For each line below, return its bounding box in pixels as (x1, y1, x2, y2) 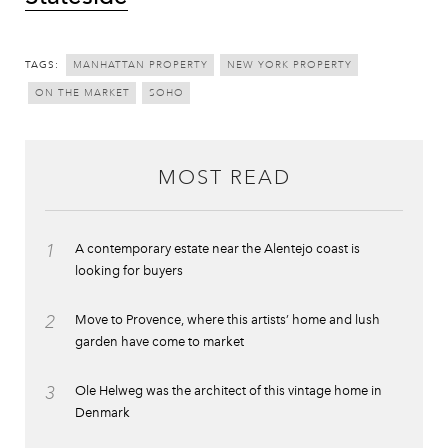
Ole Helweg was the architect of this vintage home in (75, 382, 382, 398)
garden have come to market (75, 333, 244, 349)
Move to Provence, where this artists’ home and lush (75, 311, 380, 327)
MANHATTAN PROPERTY (73, 58, 208, 72)
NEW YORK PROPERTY (227, 58, 352, 72)
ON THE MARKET (35, 86, 130, 100)
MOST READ (157, 164, 291, 190)
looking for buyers (75, 262, 183, 278)
